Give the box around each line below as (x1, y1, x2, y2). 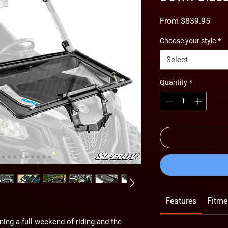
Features (165, 195, 196, 206)
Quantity (160, 78, 187, 87)
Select (166, 54, 188, 64)
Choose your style (160, 36, 216, 45)
